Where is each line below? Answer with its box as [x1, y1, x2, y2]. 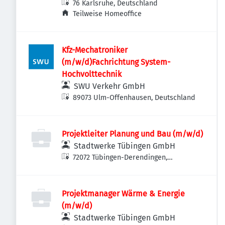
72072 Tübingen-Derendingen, [73, 153, 168, 162]
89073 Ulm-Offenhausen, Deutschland [73, 93, 196, 102]
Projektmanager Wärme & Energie [62, 189, 185, 198]
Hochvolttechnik [62, 69, 122, 79]
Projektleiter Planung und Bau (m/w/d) [62, 129, 203, 139]
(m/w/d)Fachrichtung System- [62, 57, 170, 67]
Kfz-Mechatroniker [62, 45, 128, 55]
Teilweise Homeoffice [73, 10, 142, 18]
